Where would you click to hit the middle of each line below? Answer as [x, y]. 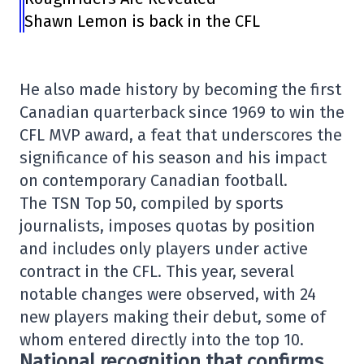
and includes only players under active [164, 249]
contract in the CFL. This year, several [157, 271]
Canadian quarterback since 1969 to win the [182, 112]
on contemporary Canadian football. [154, 180]
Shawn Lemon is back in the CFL [143, 21]
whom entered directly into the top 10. [162, 340]
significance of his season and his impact [173, 158]
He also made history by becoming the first [180, 89]
